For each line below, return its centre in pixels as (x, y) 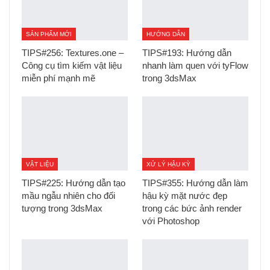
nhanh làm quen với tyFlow (195, 66)
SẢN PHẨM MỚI (49, 34)
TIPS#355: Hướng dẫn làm (195, 183)
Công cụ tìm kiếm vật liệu (72, 66)
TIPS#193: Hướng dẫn (187, 53)
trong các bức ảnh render (192, 209)
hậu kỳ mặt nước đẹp (185, 196)
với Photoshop (171, 221)
